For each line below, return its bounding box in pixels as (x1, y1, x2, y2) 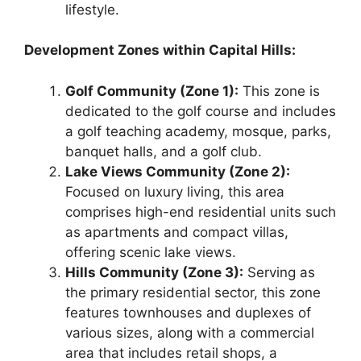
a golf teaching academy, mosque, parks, (65, 122, 331, 139)
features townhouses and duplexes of (65, 304, 311, 321)
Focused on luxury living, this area (65, 183, 284, 200)
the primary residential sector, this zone (65, 284, 321, 301)
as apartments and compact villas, (65, 223, 288, 240)
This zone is (239, 82, 320, 99)
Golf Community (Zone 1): (65, 82, 239, 99)
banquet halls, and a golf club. (65, 143, 262, 160)
